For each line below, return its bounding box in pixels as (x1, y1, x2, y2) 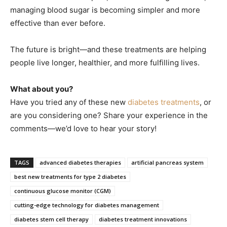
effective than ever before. (10, 18, 105, 28)
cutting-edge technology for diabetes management (14, 201, 159, 209)
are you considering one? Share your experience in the (10, 110, 208, 120)
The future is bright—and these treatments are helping (10, 44, 206, 54)
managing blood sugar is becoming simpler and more (10, 5, 200, 15)
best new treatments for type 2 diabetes (14, 172, 126, 180)
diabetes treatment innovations (99, 215, 187, 223)
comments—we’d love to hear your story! (10, 123, 157, 133)
